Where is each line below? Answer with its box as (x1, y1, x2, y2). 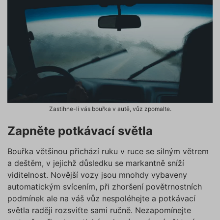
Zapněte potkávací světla (7, 124, 153, 138)
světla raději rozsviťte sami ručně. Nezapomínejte (7, 205, 191, 216)
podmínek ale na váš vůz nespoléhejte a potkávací (7, 193, 195, 204)
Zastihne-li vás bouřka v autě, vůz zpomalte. (49, 105, 171, 113)
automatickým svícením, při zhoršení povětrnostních (7, 182, 202, 192)
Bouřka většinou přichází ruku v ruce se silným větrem (7, 146, 209, 157)
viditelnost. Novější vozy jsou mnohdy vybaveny (7, 170, 187, 180)
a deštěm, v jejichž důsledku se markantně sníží (7, 158, 184, 168)
